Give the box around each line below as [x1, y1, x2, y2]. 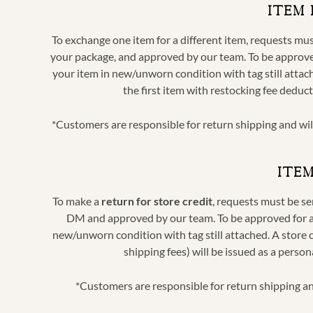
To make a [52, 194, 101, 208]
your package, [50, 49, 118, 63]
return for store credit [101, 194, 212, 208]
